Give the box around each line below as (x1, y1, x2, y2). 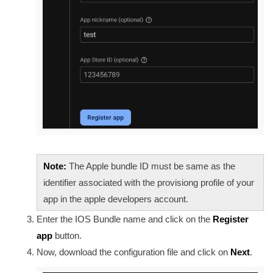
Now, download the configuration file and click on (37, 247, 228, 258)
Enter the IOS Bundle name (37, 214, 146, 225)
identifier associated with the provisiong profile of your (43, 177, 254, 188)
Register (213, 214, 249, 225)
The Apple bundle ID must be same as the (69, 161, 235, 172)
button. (52, 230, 82, 241)
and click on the (146, 214, 213, 225)
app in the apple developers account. (43, 194, 188, 205)
